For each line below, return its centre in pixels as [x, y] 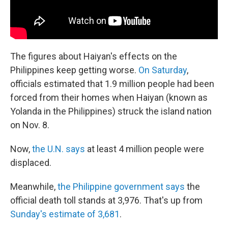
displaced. [31, 162]
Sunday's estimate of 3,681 [65, 214]
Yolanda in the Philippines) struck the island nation [111, 111]
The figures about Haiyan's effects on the [94, 56]
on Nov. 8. [30, 125]
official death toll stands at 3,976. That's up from [106, 200]
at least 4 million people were [145, 149]
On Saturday [163, 70]
